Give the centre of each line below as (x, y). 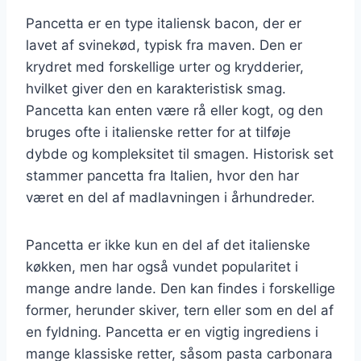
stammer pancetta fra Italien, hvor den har (162, 175)
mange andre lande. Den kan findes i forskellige (180, 288)
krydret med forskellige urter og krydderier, (165, 66)
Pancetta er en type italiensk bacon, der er (164, 23)
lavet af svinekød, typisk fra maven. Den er (164, 45)
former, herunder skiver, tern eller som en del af (180, 310)
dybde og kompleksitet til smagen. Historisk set (180, 154)
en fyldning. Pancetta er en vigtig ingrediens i (172, 332)
